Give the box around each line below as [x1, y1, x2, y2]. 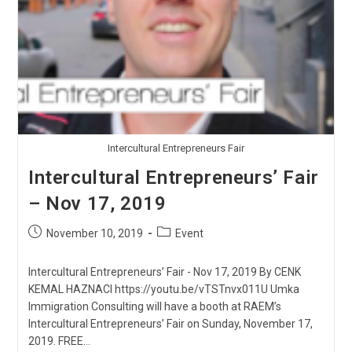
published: [27, 242, 78, 255]
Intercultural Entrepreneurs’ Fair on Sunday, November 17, [27, 317, 313, 331]
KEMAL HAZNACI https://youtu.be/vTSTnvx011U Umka [27, 283, 299, 296]
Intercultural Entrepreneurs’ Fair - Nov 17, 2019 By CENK [27, 266, 301, 279]
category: [156, 242, 203, 255]
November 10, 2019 [46, 227, 143, 240]
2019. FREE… [27, 335, 90, 348]
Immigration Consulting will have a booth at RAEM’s [27, 300, 281, 313]
